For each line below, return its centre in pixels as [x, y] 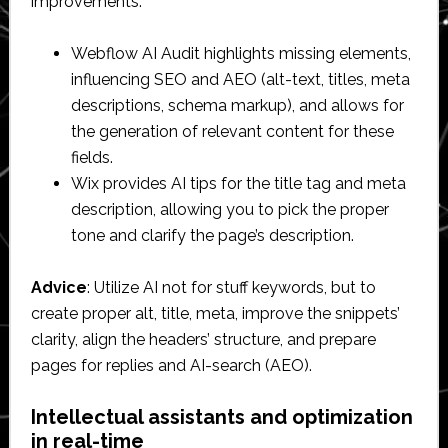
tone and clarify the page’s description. [212, 235]
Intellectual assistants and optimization [221, 416]
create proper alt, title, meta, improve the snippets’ [215, 313]
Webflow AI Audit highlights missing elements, [240, 53]
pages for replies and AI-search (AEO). [171, 365]
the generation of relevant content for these [232, 131]
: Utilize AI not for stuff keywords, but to [231, 287]
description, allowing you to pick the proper [229, 209]
